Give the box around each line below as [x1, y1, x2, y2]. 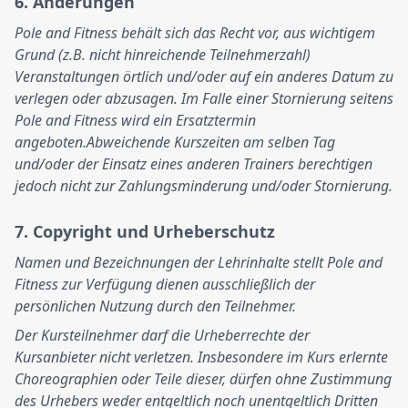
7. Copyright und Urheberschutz [15, 220, 275, 242]
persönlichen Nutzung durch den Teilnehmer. [15, 296, 296, 316]
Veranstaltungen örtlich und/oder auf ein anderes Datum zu [15, 66, 393, 87]
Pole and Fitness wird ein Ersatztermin [15, 110, 256, 130]
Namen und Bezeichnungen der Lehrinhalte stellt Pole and [15, 252, 382, 272]
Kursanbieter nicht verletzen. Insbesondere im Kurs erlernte [15, 347, 388, 367]
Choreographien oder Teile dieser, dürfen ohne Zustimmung [15, 369, 392, 389]
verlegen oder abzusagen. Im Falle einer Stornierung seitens [15, 88, 393, 108]
